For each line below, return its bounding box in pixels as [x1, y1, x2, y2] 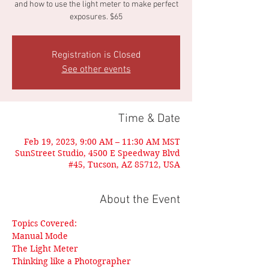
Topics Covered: [12, 218, 77, 229]
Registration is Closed [51, 49, 141, 61]
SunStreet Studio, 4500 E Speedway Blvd [15, 148, 180, 159]
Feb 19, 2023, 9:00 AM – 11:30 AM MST [24, 136, 180, 147]
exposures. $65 [70, 12, 122, 22]
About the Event [100, 193, 180, 207]
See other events [61, 64, 131, 76]
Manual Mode [12, 231, 68, 241]
